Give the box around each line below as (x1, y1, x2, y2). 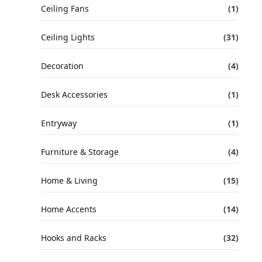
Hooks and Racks (41, 232, 106, 243)
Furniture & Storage (41, 146, 119, 157)
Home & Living (41, 175, 98, 186)
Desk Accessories (41, 89, 108, 100)
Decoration (41, 60, 84, 71)
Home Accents (41, 204, 96, 215)
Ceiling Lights (41, 32, 95, 43)
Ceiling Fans (41, 3, 89, 14)
